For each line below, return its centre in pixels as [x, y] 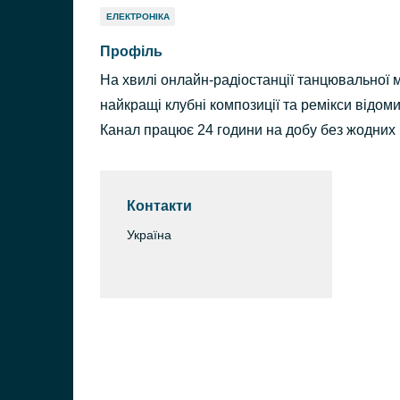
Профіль [131, 51]
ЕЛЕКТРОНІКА [137, 17]
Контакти [159, 206]
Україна [149, 235]
